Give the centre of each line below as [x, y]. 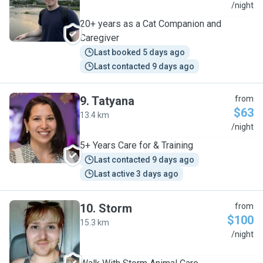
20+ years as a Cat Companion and [151, 24]
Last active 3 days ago [136, 174]
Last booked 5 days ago [139, 52]
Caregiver [100, 38]
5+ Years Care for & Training [136, 145]
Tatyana [113, 101]
